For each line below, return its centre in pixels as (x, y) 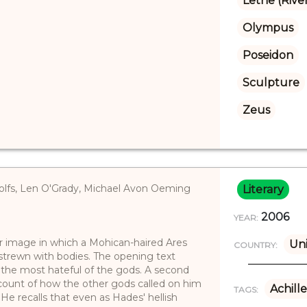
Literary (263, 189)
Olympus (268, 27)
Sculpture (271, 82)
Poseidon (268, 55)
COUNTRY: (255, 245)
